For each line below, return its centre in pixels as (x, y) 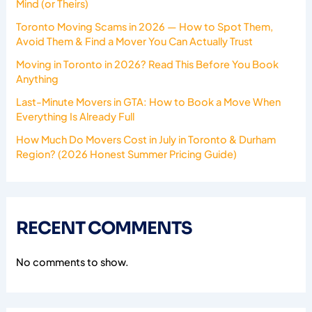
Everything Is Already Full (76, 117)
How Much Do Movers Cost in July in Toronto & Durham (146, 140)
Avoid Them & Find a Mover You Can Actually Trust (135, 41)
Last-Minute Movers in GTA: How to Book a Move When (149, 102)
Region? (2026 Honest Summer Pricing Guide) (127, 154)
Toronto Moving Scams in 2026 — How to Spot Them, (145, 27)
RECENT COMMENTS (104, 228)
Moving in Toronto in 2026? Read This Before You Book (148, 64)
